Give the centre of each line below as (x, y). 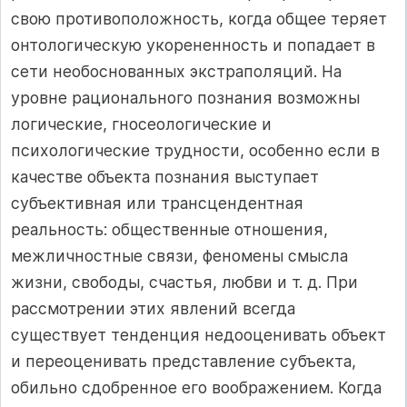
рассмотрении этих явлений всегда (153, 308)
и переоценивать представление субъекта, (184, 361)
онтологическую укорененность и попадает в (193, 45)
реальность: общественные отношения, (169, 229)
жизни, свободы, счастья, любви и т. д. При (184, 282)
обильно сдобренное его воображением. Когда (196, 387)
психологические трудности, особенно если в (195, 150)
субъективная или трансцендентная (157, 203)
